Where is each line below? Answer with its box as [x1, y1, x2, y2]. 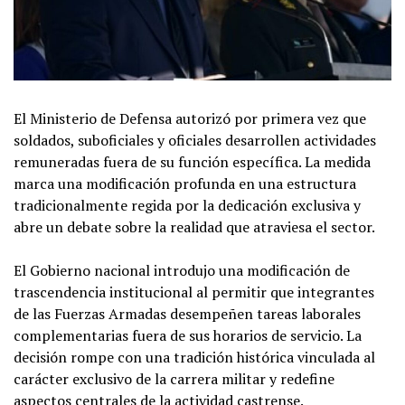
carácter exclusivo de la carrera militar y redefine [14, 368, 334, 389]
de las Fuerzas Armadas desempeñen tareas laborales [14, 303, 361, 324]
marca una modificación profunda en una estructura [14, 173, 356, 193]
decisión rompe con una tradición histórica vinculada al [14, 346, 375, 367]
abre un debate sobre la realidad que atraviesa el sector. [14, 216, 375, 237]
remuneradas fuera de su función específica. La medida [14, 151, 371, 172]
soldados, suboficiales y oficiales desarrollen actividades [14, 129, 376, 150]
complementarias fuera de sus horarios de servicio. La [14, 325, 362, 345]
